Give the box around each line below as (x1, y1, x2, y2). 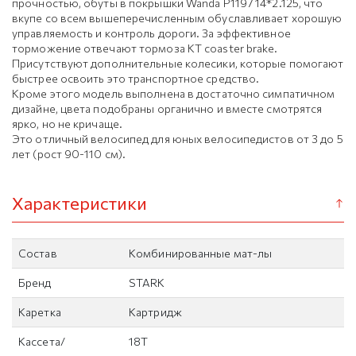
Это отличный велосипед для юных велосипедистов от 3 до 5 (12, 132, 343, 146)
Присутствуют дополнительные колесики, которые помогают (12, 56, 344, 71)
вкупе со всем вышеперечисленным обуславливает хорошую (12, 11, 342, 25)
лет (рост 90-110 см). (12, 147, 126, 161)
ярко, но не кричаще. (12, 117, 122, 131)
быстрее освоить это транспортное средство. (12, 72, 260, 86)
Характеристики (12, 192, 148, 215)
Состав (18, 246, 57, 261)
